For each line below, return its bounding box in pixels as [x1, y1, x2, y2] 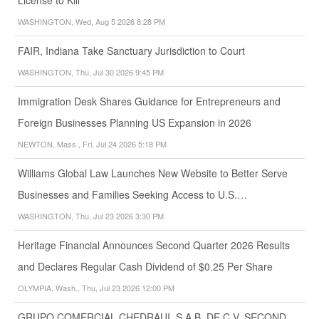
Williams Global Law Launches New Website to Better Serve [18, 165, 288, 180]
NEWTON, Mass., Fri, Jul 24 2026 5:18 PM [18, 137, 167, 150]
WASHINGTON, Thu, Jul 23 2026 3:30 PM [18, 209, 164, 221]
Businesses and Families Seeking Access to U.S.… [18, 187, 247, 202]
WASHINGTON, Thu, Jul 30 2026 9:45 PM [18, 66, 164, 78]
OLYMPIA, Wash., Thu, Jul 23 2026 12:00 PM [18, 281, 174, 293]
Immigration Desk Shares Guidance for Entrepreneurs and [18, 93, 281, 108]
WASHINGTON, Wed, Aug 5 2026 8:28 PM [18, 15, 165, 27]
